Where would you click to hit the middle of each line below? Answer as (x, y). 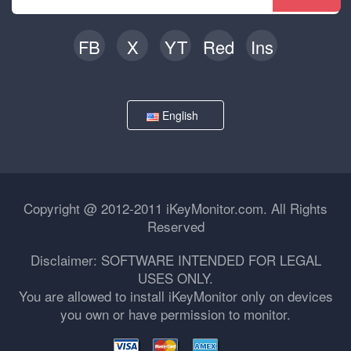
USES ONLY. (175, 278)
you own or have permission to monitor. (175, 314)
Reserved (175, 226)
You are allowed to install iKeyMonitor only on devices (175, 296)
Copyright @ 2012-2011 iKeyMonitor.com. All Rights (175, 208)
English (182, 115)
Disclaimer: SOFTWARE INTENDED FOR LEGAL (175, 260)
